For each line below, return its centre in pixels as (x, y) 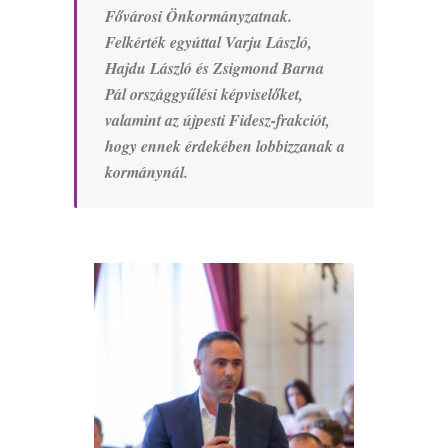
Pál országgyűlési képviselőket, (204, 94)
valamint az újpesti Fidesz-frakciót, (217, 120)
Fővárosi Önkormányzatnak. (198, 16)
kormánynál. (146, 172)
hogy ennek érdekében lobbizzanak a (225, 146)
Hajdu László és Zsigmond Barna (214, 68)
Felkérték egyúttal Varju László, (208, 42)
